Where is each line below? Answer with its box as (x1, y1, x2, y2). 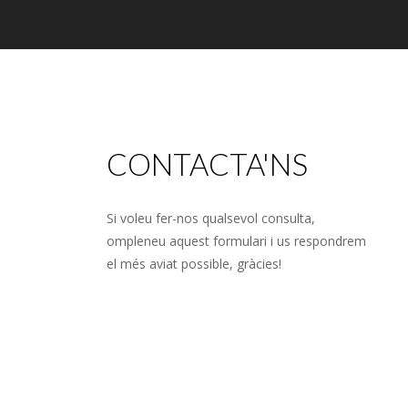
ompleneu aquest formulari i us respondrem (107, 232, 366, 250)
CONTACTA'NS (107, 146, 308, 182)
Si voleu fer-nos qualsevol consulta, (107, 209, 315, 227)
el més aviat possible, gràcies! (107, 255, 281, 272)
